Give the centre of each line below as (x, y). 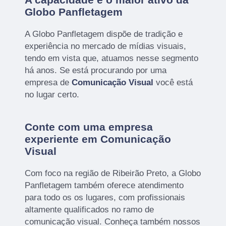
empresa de (48, 82)
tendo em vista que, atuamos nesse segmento (112, 58)
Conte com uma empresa (89, 127)
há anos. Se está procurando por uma (96, 70)
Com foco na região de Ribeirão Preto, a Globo (113, 173)
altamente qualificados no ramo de (90, 209)
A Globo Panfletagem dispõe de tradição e (104, 34)
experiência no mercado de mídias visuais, (106, 46)
